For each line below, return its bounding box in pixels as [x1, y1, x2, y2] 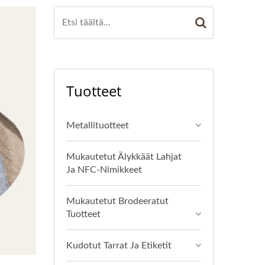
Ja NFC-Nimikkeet [66, 165, 142, 174]
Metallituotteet [66, 121, 129, 130]
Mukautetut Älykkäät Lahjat [66, 152, 182, 161]
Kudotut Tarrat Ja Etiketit [66, 241, 172, 250]
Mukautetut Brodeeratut [66, 196, 169, 206]
